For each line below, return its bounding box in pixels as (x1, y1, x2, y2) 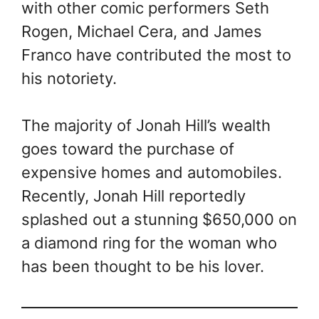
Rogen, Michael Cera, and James (21, 21, 262, 41)
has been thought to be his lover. (21, 256, 268, 276)
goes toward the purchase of (21, 139, 234, 158)
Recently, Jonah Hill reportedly (21, 186, 246, 205)
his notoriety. (21, 68, 121, 88)
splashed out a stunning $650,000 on (21, 209, 297, 229)
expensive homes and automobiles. (21, 162, 282, 182)
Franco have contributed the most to (21, 45, 291, 64)
